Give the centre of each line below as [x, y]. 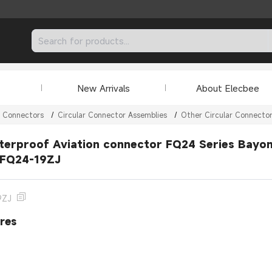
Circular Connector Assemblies [112, 115]
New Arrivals [104, 88]
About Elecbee [227, 88]
